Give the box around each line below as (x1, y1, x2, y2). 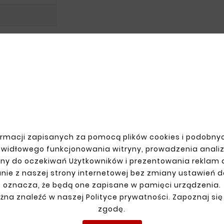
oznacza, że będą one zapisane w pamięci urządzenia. (2, 180, 221, 190)
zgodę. (98, 204, 126, 214)
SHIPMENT (132, 103, 185, 117)
